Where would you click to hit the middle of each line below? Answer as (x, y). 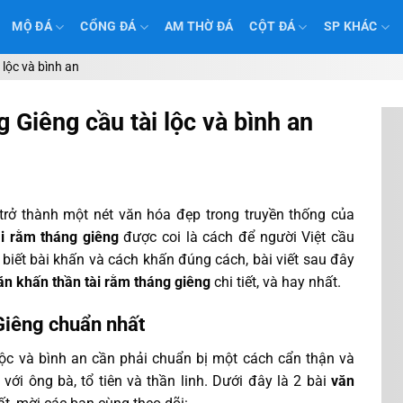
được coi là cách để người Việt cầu (237, 237)
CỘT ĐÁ (273, 27)
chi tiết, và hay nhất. (276, 282)
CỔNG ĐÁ (108, 27)
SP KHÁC (350, 27)
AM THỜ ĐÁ (199, 27)
